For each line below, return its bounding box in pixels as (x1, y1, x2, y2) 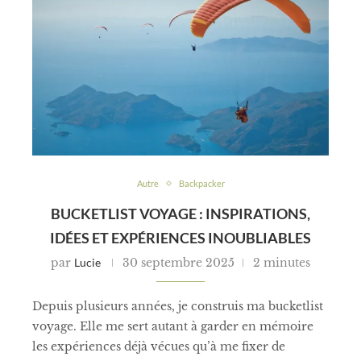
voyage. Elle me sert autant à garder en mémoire (32, 319, 313, 334)
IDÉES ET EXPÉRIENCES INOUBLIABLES (50, 229, 311, 247)
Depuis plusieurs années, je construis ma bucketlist (32, 299, 323, 314)
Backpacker (178, 178, 225, 189)
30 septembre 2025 (122, 255, 234, 271)
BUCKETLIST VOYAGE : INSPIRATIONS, (51, 205, 310, 223)
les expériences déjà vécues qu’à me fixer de (32, 339, 285, 355)
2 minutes (253, 255, 310, 271)
